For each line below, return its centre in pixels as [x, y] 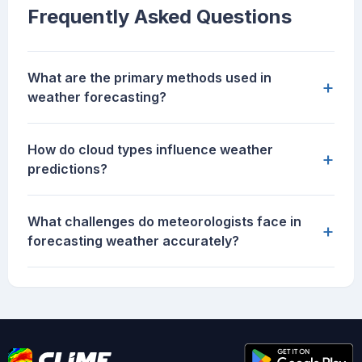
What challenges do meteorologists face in [164, 222]
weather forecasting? [97, 97]
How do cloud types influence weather [150, 150]
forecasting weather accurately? [133, 241]
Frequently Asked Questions [160, 17]
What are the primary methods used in [149, 78]
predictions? [67, 169]
